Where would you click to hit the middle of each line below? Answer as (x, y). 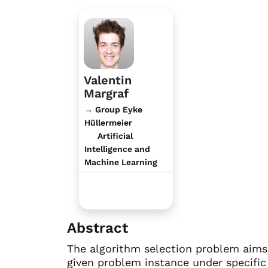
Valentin (108, 80)
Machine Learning (121, 162)
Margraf (106, 93)
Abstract (98, 228)
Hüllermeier (108, 122)
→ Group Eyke (113, 109)
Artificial (114, 135)
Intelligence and (117, 149)
